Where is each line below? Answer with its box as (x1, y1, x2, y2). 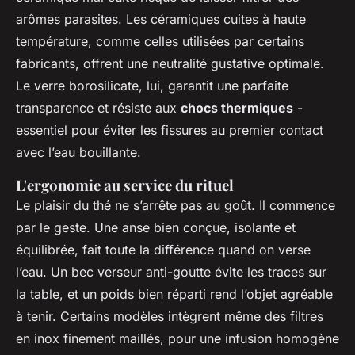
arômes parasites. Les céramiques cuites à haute (16, 11, 306, 28)
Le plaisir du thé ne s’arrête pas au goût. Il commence (16, 197, 335, 214)
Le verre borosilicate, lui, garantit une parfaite (16, 78, 288, 94)
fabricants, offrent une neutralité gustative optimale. (16, 55, 324, 72)
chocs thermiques (181, 100, 293, 116)
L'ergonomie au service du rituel (16, 175, 234, 196)
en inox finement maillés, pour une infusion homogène (16, 330, 339, 347)
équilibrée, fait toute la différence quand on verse (16, 242, 311, 258)
